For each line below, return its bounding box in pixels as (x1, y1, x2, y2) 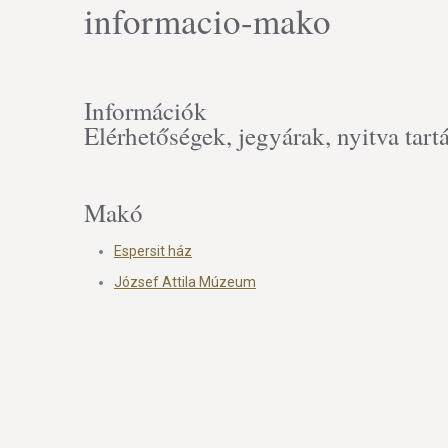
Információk (84, 94, 207, 127)
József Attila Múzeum (114, 274, 256, 290)
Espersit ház (114, 243, 192, 259)
